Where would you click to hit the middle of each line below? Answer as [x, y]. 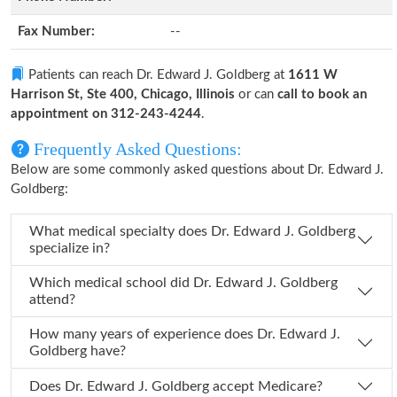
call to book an [322, 94]
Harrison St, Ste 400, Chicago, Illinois [123, 94]
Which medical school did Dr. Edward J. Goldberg [111, 283]
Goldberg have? [78, 351]
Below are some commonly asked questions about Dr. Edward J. [197, 170]
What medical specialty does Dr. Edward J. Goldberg [120, 231]
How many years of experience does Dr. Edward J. [143, 334]
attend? [52, 300]
